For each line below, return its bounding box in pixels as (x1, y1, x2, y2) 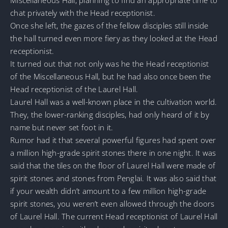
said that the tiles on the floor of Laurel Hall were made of (10, 160, 216, 170)
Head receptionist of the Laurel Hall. (10, 83, 138, 94)
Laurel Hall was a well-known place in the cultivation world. (10, 96, 217, 107)
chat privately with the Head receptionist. (10, 7, 155, 18)
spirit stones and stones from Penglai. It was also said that (10, 173, 217, 183)
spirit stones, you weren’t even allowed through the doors (10, 198, 215, 209)
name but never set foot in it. (10, 122, 113, 132)
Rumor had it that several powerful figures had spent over (10, 134, 216, 145)
